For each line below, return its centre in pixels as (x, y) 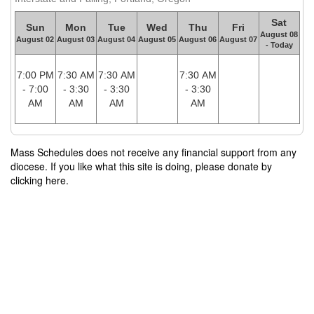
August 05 (157, 40)
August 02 (35, 40)
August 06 (198, 40)
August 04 (116, 40)
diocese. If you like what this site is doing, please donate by (141, 166)
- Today (279, 45)
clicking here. (40, 180)
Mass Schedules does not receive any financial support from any (153, 152)
